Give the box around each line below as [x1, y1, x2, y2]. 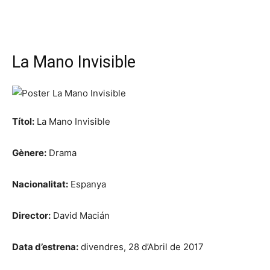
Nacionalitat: [12, 178, 68, 190]
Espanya [68, 178, 106, 190]
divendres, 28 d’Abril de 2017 [78, 240, 204, 253]
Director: [12, 209, 51, 221]
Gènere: [12, 146, 46, 159]
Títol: [12, 115, 34, 127]
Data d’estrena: [12, 240, 78, 253]
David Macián [51, 209, 110, 221]
